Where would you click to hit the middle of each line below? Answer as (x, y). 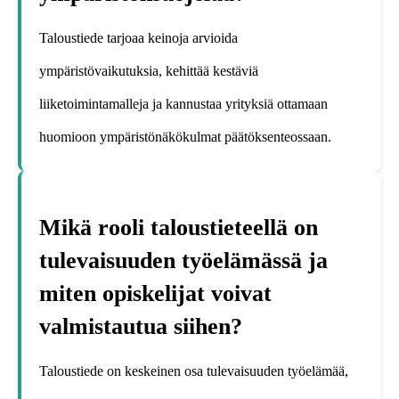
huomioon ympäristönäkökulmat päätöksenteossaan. (185, 136)
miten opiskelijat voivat (155, 294)
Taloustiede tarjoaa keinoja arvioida (138, 37)
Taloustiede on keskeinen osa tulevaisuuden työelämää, (194, 371)
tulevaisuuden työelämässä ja (183, 261)
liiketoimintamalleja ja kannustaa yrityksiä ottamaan (183, 103)
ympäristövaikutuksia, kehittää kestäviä (149, 70)
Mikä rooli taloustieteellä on (179, 228)
